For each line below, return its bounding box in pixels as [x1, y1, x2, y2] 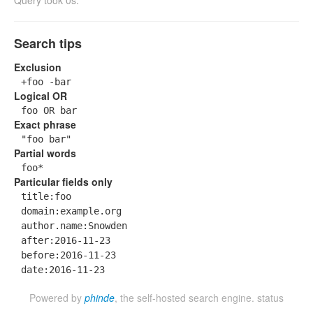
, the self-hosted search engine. [115, 291, 257, 305]
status [257, 291, 284, 305]
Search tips [14, 34, 82, 52]
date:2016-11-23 [21, 264, 105, 275]
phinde [85, 291, 115, 305]
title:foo [21, 191, 71, 202]
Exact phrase [14, 117, 76, 131]
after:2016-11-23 [21, 235, 110, 246]
